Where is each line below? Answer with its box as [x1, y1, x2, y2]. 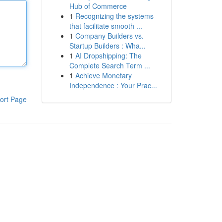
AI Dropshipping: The [75, 51, 142, 60]
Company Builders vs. [75, 31, 144, 41]
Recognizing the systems [75, 11, 154, 21]
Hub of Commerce [69, 1, 127, 11]
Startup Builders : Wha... [69, 41, 146, 51]
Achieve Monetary [75, 70, 132, 80]
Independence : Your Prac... [69, 80, 157, 90]
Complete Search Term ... [69, 60, 150, 70]
